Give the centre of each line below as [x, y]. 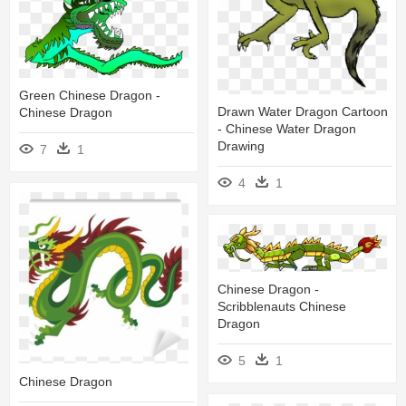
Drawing [241, 145]
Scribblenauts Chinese [282, 307]
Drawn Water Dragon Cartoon [303, 111]
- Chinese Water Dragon [287, 128]
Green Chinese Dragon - [90, 96]
